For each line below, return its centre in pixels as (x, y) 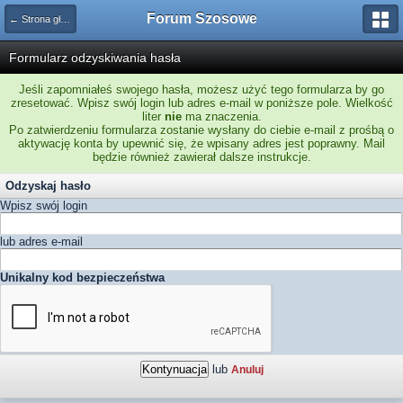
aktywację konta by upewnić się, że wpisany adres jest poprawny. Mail (201, 143)
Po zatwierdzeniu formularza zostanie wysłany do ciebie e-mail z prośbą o (201, 130)
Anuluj (247, 369)
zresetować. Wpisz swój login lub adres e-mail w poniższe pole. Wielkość (201, 103)
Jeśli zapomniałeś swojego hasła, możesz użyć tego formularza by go (201, 90)
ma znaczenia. (221, 116)
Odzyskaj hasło (48, 186)
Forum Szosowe (201, 18)
